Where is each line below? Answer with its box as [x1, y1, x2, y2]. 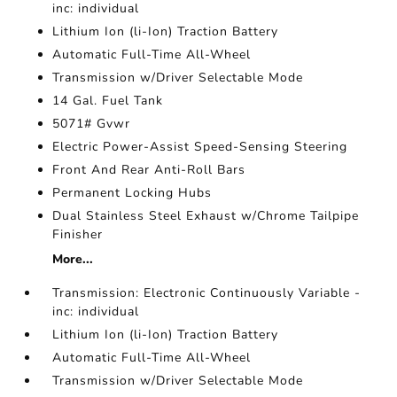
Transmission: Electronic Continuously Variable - [52, 284, 362, 301]
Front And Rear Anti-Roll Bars [52, 161, 246, 178]
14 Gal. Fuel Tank [52, 92, 164, 109]
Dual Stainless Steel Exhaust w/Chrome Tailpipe [52, 207, 360, 224]
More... [52, 251, 94, 268]
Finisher [52, 226, 104, 243]
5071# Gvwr [52, 115, 131, 132]
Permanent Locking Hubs [52, 184, 213, 201]
